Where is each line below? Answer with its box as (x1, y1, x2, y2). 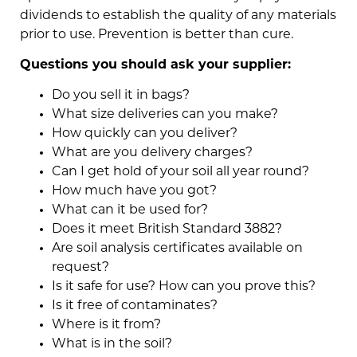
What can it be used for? (52, 204, 208, 218)
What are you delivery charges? (52, 147, 253, 160)
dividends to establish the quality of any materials (20, 10, 336, 23)
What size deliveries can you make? (52, 108, 278, 122)
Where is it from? (52, 319, 161, 332)
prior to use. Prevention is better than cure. (20, 29, 293, 42)
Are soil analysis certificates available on (52, 242, 303, 256)
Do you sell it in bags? (52, 89, 190, 103)
